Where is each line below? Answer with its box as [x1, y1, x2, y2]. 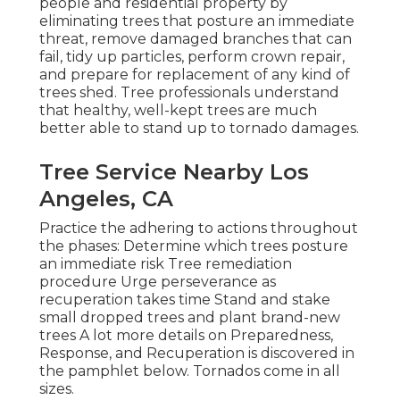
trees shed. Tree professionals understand [39, 83, 339, 101]
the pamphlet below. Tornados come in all [39, 362, 340, 379]
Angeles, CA [39, 185, 173, 212]
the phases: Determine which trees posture [39, 237, 348, 254]
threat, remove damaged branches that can [39, 29, 352, 47]
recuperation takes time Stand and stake [39, 290, 330, 308]
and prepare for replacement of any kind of [39, 65, 350, 83]
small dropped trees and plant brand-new [39, 308, 340, 326]
